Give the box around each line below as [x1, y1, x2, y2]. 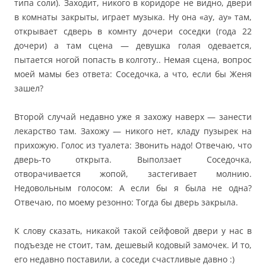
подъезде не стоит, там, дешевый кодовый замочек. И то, [14, 239, 252, 251]
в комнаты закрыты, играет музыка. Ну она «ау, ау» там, [14, 11, 252, 23]
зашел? [14, 83, 43, 94]
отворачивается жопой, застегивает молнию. [14, 168, 252, 179]
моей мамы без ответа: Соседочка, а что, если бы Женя [14, 68, 252, 80]
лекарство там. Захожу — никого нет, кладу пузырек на [14, 125, 252, 137]
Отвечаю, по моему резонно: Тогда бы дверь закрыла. [14, 197, 238, 208]
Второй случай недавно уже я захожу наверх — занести [14, 111, 252, 122]
